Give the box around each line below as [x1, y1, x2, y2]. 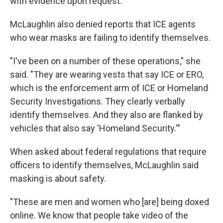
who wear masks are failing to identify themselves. [10, 32, 211, 43]
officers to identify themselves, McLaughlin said [10, 159, 199, 170]
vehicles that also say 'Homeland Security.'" [10, 122, 180, 133]
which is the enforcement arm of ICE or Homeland [10, 82, 208, 93]
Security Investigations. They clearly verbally [10, 96, 185, 107]
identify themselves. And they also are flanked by [10, 109, 203, 120]
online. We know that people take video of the [10, 210, 188, 221]
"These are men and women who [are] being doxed [10, 196, 209, 207]
